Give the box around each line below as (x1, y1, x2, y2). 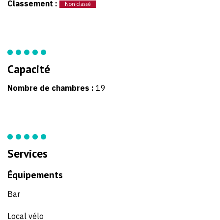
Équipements (7, 168, 63, 181)
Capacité (7, 61, 50, 76)
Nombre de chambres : (7, 82, 96, 93)
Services (7, 145, 48, 161)
